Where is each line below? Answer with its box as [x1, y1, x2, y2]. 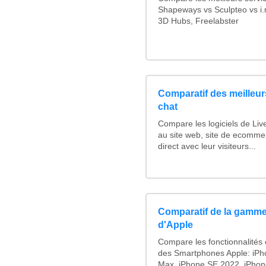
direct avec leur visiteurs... [158, 142, 256, 151]
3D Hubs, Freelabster [158, 17, 239, 26]
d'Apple [158, 220, 193, 230]
